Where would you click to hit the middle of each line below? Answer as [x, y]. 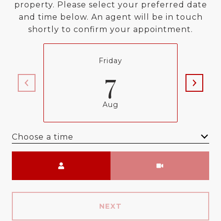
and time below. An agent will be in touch [110, 17]
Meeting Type [141, 158]
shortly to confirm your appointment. [110, 29]
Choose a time [43, 137]
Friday [110, 61]
